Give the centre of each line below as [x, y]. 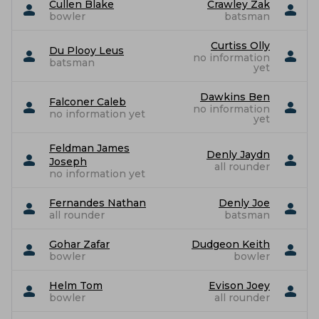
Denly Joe [244, 203]
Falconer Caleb [88, 101]
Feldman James [89, 148]
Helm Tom [76, 285]
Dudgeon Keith [231, 244]
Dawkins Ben [235, 96]
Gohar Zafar [79, 244]
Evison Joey [239, 285]
